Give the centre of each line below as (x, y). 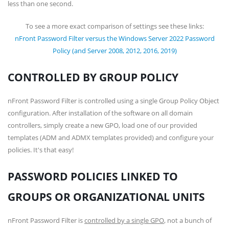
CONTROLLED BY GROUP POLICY (93, 77)
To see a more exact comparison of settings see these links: (114, 26)
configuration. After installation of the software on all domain (100, 113)
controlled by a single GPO (124, 220)
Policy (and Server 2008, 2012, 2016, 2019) (114, 51)
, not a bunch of (188, 220)
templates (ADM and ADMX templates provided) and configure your (111, 138)
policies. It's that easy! (41, 150)
